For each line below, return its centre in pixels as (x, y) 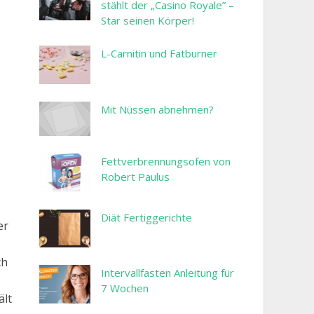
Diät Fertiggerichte (146, 217)
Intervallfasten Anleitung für (168, 273)
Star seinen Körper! (148, 21)
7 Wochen (125, 288)
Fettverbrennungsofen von (166, 162)
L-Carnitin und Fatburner (159, 54)
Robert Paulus (135, 177)
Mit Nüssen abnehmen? (157, 109)
